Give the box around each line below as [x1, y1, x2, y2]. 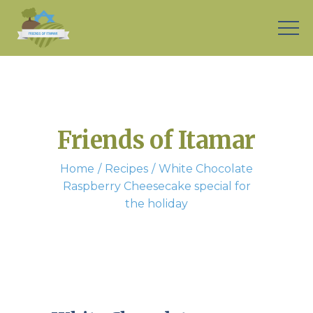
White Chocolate [159, 162, 253, 175]
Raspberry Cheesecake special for [62, 180, 251, 193]
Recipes [105, 162, 148, 175]
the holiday [125, 197, 188, 210]
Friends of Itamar [57, 126, 256, 155]
